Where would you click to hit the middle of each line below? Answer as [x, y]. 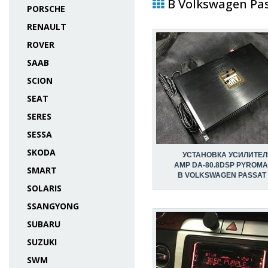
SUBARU [44, 224]
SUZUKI [42, 242]
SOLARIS [44, 188]
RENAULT [47, 27]
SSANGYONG [53, 206]
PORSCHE [46, 9]
